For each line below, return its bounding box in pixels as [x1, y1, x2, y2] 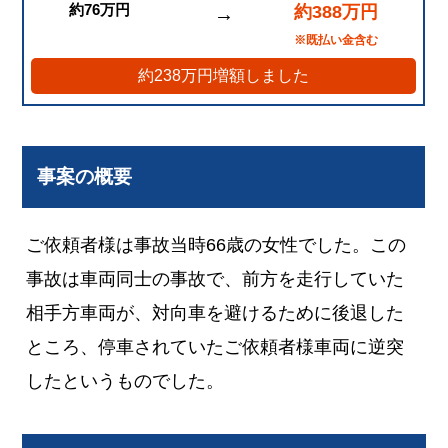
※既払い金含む [293, 33, 378, 48]
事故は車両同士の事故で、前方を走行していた [26, 268, 405, 289]
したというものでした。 [26, 370, 225, 391]
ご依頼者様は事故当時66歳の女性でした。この [26, 234, 407, 255]
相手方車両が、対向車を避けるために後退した [26, 302, 405, 323]
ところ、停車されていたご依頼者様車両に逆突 [26, 336, 405, 357]
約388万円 [293, 2, 378, 23]
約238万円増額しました [138, 67, 310, 85]
